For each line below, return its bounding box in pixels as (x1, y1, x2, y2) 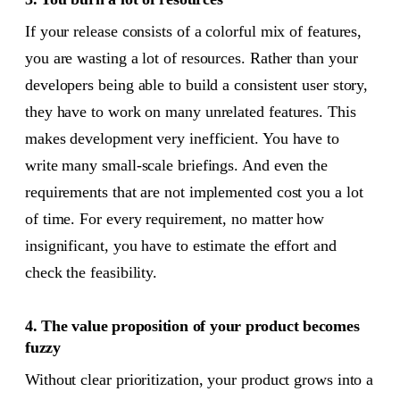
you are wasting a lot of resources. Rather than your (25, 49, 358, 68)
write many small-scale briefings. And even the (25, 156, 328, 175)
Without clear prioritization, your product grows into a (25, 370, 374, 388)
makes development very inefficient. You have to (25, 129, 339, 148)
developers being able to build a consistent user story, (25, 76, 369, 95)
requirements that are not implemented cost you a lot (25, 183, 363, 202)
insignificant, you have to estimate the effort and (25, 237, 337, 255)
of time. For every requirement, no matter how (25, 210, 325, 229)
